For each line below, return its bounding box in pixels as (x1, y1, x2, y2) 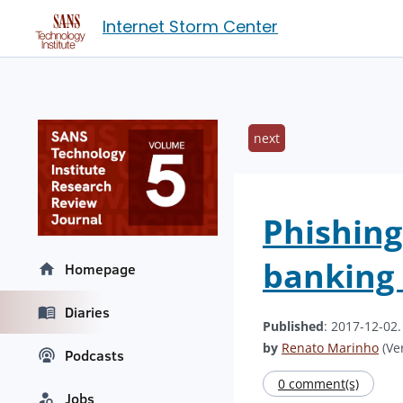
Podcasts (65, 345, 124, 366)
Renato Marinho (282, 339, 379, 356)
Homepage (65, 259, 136, 280)
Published (263, 318, 324, 335)
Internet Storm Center (103, 15, 278, 38)
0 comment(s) (278, 375, 359, 392)
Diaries (65, 302, 110, 323)
